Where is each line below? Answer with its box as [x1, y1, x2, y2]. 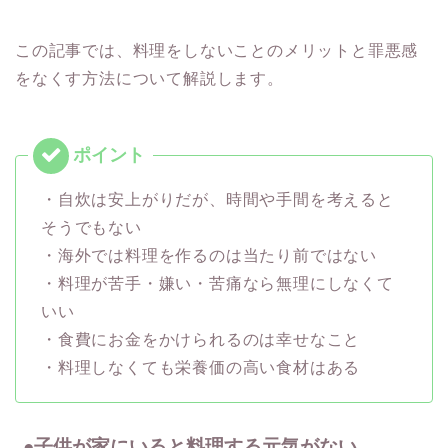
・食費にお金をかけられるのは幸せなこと [41, 330, 361, 348]
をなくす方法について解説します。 [15, 69, 284, 87]
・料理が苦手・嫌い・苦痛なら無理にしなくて [41, 274, 394, 292]
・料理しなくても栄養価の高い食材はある [41, 358, 361, 376]
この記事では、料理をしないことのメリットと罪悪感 [15, 41, 419, 59]
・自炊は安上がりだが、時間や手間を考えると [41, 190, 394, 208]
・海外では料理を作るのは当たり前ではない [41, 246, 377, 264]
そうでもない [41, 218, 142, 236]
